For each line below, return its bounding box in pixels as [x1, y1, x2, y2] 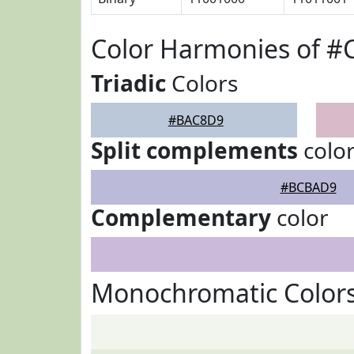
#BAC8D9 [168, 111, 224, 129]
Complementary [91, 202, 271, 232]
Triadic [91, 68, 166, 98]
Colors [166, 68, 238, 98]
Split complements [91, 135, 298, 165]
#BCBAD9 [280, 179, 337, 196]
